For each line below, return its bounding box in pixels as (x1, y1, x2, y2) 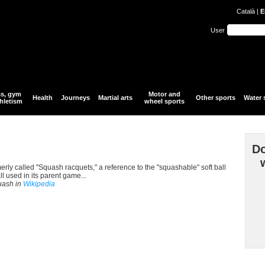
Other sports (196, 94, 235, 101)
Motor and (148, 91, 180, 98)
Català (237, 8, 255, 15)
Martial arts (98, 94, 132, 101)
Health (33, 94, 53, 101)
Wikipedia (23, 179, 55, 188)
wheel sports (144, 98, 185, 105)
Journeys (61, 94, 90, 101)
